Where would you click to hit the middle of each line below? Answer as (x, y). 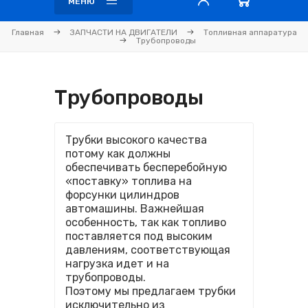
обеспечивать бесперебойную (146, 167)
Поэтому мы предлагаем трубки (151, 291)
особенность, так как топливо (146, 222)
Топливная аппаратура (250, 32)
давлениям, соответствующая (148, 250)
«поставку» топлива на (129, 181)
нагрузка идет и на (117, 264)
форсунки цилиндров (122, 195)
